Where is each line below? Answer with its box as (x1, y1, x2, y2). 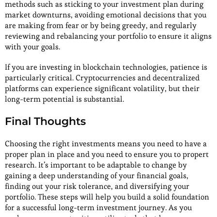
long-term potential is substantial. (5, 94, 124, 105)
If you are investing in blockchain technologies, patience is (5, 62, 207, 73)
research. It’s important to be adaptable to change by (5, 160, 187, 170)
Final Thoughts (5, 115, 86, 128)
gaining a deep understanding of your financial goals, (5, 170, 188, 181)
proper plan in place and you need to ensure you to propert (5, 149, 209, 160)
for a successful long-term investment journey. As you (5, 202, 192, 213)
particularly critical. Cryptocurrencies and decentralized (5, 73, 200, 83)
